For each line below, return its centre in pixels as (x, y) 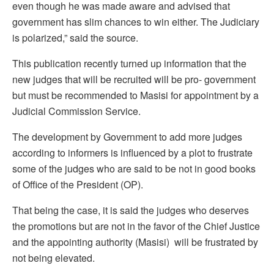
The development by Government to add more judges (127, 136)
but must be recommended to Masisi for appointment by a (135, 95)
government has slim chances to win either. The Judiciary (136, 21)
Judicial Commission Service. (76, 111)
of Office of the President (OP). (78, 184)
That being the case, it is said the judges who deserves (131, 210)
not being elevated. (54, 257)
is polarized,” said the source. (75, 37)
